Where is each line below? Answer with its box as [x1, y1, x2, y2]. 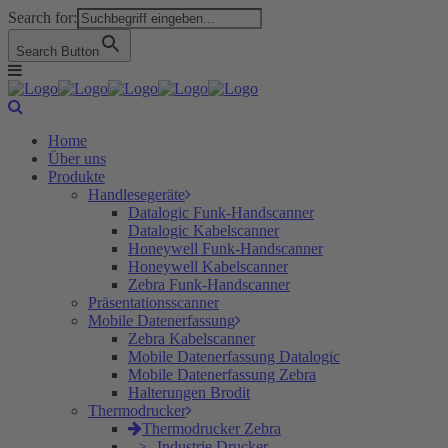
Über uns [48, 150, 106, 167]
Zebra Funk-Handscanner [128, 276, 290, 293]
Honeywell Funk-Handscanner [128, 240, 323, 257]
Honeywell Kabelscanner [128, 258, 288, 275]
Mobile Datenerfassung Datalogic [128, 348, 340, 365]
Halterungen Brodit [128, 384, 250, 401]
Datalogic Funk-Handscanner [128, 204, 314, 221]
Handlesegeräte [88, 186, 185, 203]
